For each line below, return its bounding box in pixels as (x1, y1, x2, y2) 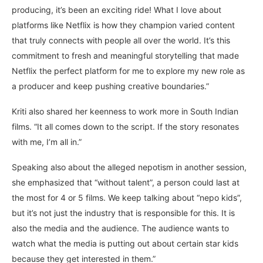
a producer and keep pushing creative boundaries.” (12, 80, 209, 91)
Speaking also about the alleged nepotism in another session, (12, 161, 247, 172)
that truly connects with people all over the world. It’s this (12, 35, 230, 45)
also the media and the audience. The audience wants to (12, 222, 229, 233)
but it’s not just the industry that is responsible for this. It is (12, 207, 235, 218)
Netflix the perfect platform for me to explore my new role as (12, 65, 245, 76)
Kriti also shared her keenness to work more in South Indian (12, 106, 238, 116)
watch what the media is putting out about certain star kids (12, 238, 238, 248)
